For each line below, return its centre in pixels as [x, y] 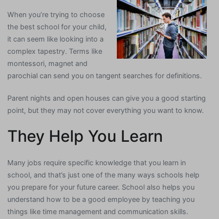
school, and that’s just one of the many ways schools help [103, 175]
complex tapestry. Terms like [55, 51]
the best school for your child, [57, 27]
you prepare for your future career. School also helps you [101, 187]
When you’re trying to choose [56, 15]
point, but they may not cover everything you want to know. [106, 110]
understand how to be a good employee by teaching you [101, 199]
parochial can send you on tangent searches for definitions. [105, 76]
